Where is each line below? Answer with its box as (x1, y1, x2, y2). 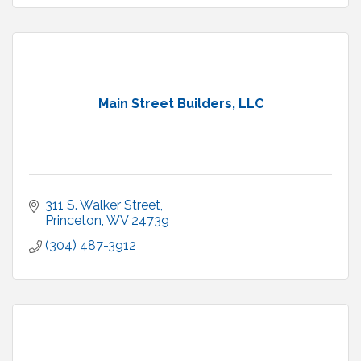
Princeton (45, 213, 102, 229)
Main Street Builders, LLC (98, 96, 263, 112)
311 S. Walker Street (45, 197, 160, 214)
